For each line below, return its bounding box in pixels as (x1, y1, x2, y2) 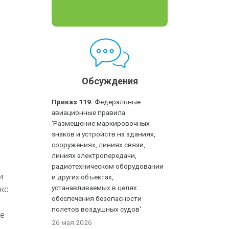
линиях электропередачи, (52, 151, 137, 159)
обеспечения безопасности (52, 194, 142, 202)
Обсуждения (81, 76, 138, 86)
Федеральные (93, 98, 141, 106)
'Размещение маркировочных (52, 119, 150, 127)
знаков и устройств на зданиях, (52, 130, 156, 138)
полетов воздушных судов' (52, 205, 142, 213)
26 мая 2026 (52, 218, 93, 226)
